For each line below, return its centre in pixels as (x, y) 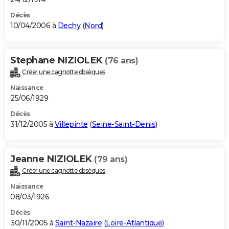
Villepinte (71, 124)
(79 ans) (111, 159)
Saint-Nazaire (78, 223)
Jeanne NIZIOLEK (52, 159)
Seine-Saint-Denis (123, 124)
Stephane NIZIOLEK (58, 60)
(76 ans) (121, 60)
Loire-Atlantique (134, 223)
